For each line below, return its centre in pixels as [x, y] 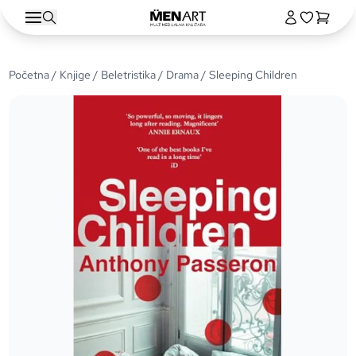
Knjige [75, 75]
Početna [29, 75]
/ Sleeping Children [248, 75]
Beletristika [129, 75]
